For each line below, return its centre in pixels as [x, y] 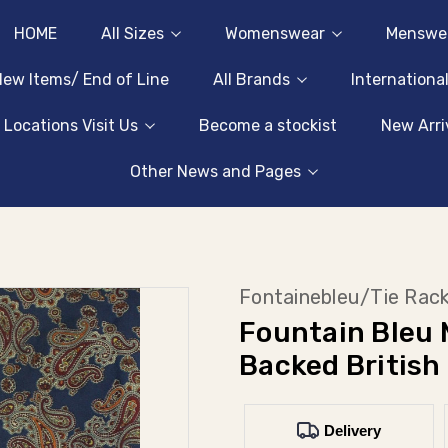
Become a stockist [268, 125]
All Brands [251, 79]
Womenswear [274, 33]
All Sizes [132, 33]
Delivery [352, 430]
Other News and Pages [215, 171]
